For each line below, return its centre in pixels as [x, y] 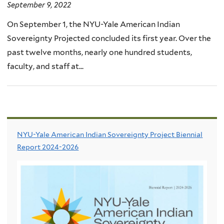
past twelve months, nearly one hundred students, [99, 52]
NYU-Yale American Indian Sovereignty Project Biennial [110, 135]
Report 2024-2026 [48, 147]
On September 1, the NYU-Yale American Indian [93, 24]
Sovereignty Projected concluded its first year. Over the [109, 38]
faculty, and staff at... [45, 66]
